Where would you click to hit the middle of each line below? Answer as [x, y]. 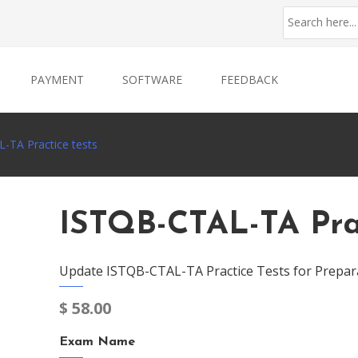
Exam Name [97, 342]
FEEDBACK [249, 80]
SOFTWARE [152, 80]
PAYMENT [57, 80]
